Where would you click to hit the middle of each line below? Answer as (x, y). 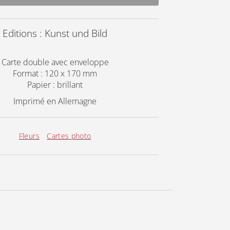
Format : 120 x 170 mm (55, 73)
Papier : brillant (55, 85)
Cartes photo (69, 136)
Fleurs (29, 136)
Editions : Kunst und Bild (55, 33)
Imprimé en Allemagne (55, 101)
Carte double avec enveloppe (55, 62)
